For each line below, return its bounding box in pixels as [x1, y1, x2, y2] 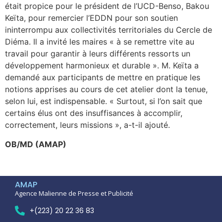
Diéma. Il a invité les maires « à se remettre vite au [5, 37, 194, 47]
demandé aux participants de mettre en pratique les [5, 72, 200, 83]
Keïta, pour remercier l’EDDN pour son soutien [5, 13, 178, 23]
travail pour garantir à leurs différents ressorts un [5, 49, 190, 59]
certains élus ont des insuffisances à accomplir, [5, 108, 182, 118]
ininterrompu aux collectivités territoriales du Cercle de [5, 25, 212, 35]
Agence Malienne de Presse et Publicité [15, 189, 133, 198]
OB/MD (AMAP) [5, 139, 66, 149]
